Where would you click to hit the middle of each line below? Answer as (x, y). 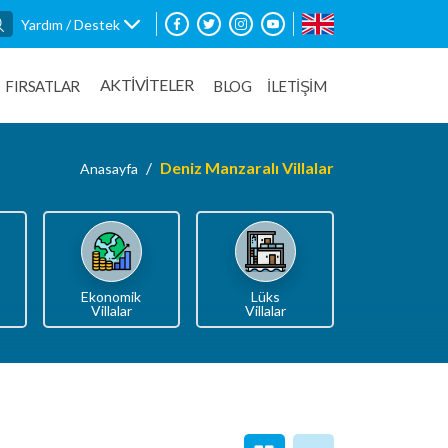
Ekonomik (111, 296)
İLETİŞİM (296, 85)
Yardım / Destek (70, 24)
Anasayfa (109, 168)
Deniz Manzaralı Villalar (247, 167)
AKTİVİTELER (146, 84)
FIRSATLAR (42, 85)
